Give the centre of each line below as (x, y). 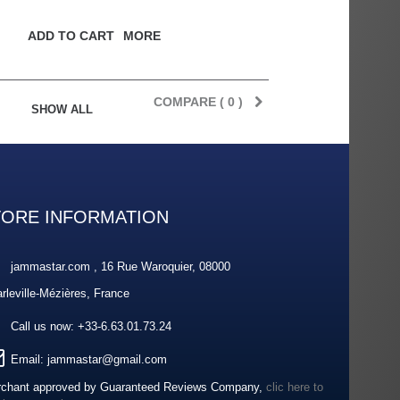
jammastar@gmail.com (107, 359)
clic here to (295, 387)
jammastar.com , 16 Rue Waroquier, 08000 (121, 266)
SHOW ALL (62, 109)
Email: (29, 359)
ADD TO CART (71, 35)
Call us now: (44, 326)
